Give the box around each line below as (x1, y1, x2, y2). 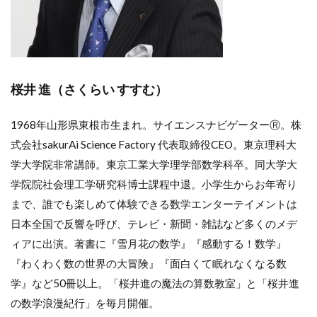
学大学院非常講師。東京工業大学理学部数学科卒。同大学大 (11, 157, 297, 171)
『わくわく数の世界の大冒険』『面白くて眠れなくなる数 (11, 256, 287, 270)
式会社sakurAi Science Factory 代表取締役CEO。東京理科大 (11, 137, 296, 151)
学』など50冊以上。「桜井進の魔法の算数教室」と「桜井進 (11, 276, 299, 289)
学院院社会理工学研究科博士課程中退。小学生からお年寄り (11, 177, 297, 190)
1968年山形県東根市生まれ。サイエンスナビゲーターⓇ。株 (11, 117, 301, 131)
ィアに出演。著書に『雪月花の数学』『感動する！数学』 (11, 236, 287, 250)
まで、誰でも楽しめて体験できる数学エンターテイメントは (11, 197, 297, 210)
